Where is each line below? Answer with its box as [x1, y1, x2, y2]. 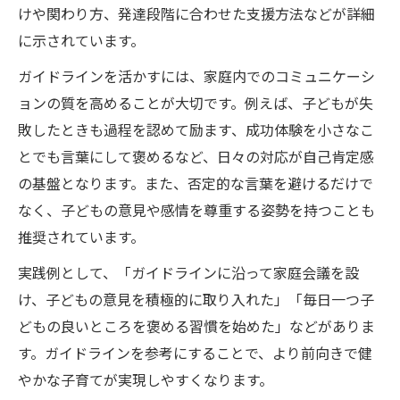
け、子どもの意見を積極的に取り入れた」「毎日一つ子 [18, 288, 374, 310]
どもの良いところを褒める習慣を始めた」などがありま [18, 315, 375, 337]
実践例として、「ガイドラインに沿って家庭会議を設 [18, 262, 359, 283]
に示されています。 [18, 29, 145, 51]
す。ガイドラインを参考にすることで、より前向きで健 [18, 342, 372, 363]
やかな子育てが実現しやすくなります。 [18, 369, 273, 390]
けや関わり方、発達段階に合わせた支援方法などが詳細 [18, 3, 375, 24]
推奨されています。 [18, 226, 145, 247]
